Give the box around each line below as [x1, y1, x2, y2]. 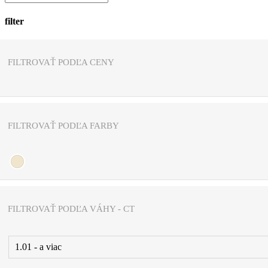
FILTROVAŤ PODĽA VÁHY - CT [8, 203, 135, 214]
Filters [4, 49, 28, 60]
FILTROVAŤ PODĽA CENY [8, 57, 114, 67]
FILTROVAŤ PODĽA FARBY [8, 120, 119, 130]
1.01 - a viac [15, 241, 62, 252]
